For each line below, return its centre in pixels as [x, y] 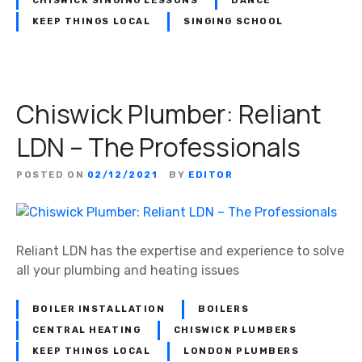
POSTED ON [51, 175]
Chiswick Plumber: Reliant [169, 114]
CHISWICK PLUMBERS [235, 330]
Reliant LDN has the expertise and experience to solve [180, 250]
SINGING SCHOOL [234, 21]
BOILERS [224, 309]
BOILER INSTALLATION [99, 309]
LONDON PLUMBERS [242, 351]
